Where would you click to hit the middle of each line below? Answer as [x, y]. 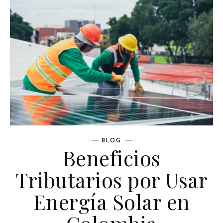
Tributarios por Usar [111, 179]
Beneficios [111, 158]
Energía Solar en [111, 201]
